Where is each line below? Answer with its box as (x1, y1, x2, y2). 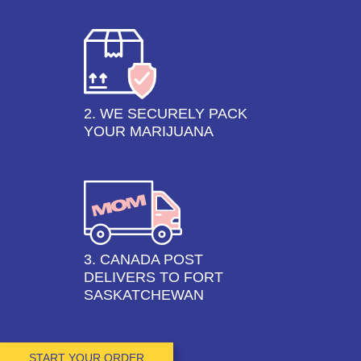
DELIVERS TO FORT (84, 268, 223, 285)
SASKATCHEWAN (84, 286, 204, 303)
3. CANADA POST (84, 251, 203, 268)
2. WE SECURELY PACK (84, 105, 247, 122)
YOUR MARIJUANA (84, 122, 214, 139)
